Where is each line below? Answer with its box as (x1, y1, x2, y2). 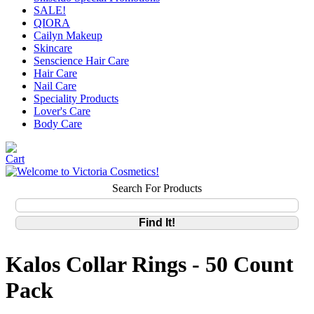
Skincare (34, 42, 72, 54)
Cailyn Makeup (34, 29, 102, 41)
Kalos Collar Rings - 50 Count (6, 252, 294, 278)
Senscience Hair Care (34, 55, 129, 67)
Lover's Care (34, 105, 90, 117)
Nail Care (34, 80, 76, 92)
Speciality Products (34, 93, 118, 104)
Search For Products (112, 182, 202, 194)
